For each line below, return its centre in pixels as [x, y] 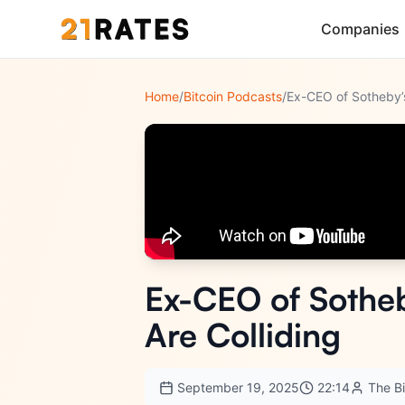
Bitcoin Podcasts [233, 96]
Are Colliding [243, 335]
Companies [360, 29]
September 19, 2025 [238, 387]
